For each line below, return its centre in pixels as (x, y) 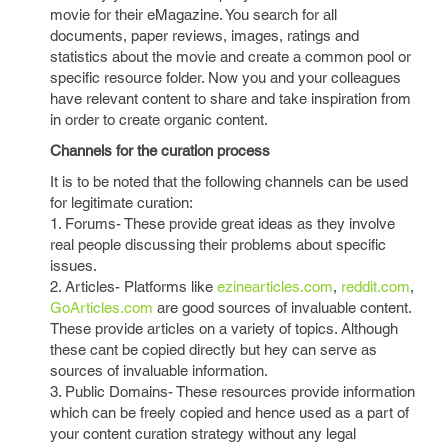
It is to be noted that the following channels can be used (229, 181)
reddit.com (375, 286)
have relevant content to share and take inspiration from (230, 98)
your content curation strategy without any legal (203, 433)
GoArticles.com (101, 307)
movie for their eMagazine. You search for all (193, 14)
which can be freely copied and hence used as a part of (229, 412)
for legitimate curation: (121, 202)
